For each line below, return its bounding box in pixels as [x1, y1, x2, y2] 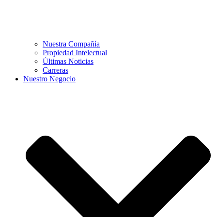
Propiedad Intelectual [43, 48, 107, 57]
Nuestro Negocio [23, 75, 76, 83]
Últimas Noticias [43, 57, 93, 65]
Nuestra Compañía [43, 40, 100, 48]
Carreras [43, 66, 68, 74]
